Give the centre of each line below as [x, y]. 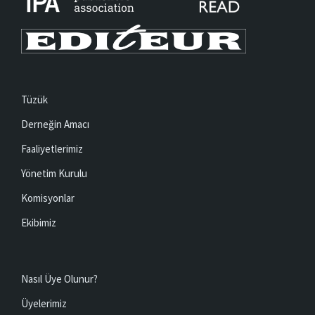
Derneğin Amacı [55, 124]
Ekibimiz [39, 222]
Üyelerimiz [44, 303]
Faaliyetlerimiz [52, 148]
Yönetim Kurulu [54, 173]
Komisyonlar [48, 198]
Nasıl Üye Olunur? [59, 278]
